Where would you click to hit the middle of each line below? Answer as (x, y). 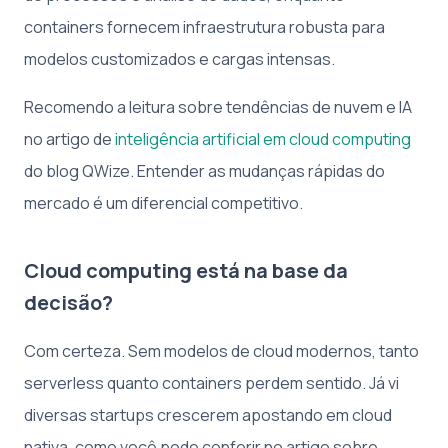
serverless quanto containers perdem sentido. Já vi (211, 382)
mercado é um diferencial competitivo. (163, 202)
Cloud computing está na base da (186, 270)
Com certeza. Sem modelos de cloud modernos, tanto (221, 350)
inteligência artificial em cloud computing (263, 138)
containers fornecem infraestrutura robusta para (204, 26)
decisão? (68, 302)
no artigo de (69, 138)
